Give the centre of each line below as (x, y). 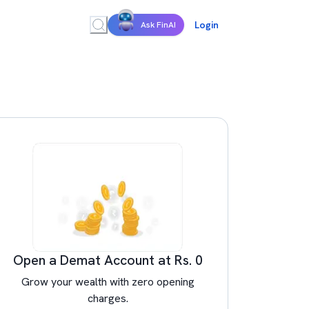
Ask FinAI (158, 25)
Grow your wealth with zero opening (108, 282)
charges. (108, 298)
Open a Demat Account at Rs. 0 (108, 260)
